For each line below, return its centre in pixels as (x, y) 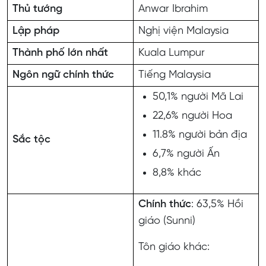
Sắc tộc (31, 140)
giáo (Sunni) (167, 221)
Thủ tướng (37, 9)
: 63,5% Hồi (217, 204)
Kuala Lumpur (172, 53)
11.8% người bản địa (200, 135)
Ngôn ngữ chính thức (63, 75)
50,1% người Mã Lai (198, 97)
